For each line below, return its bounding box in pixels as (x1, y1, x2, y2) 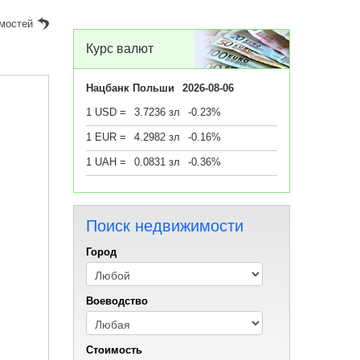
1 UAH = (85, 156, 126, 168)
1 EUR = (85, 131, 126, 143)
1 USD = (85, 106, 126, 118)
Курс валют (85, 42, 153, 55)
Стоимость (85, 344, 142, 356)
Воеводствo (85, 295, 148, 307)
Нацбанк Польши (85, 82, 174, 94)
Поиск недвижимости (85, 217, 243, 235)
